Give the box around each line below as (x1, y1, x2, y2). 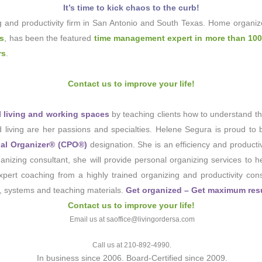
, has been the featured (4, 33, 94, 43)
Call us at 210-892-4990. (92, 241, 172, 249)
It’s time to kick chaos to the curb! (63, 3, 199, 12)
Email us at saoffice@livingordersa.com (69, 215, 195, 223)
